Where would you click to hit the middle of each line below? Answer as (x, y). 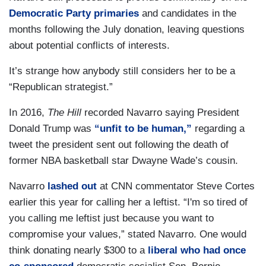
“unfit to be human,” (143, 129)
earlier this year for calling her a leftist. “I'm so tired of (128, 202)
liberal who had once (195, 251)
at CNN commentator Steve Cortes (176, 186)
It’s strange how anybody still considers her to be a (122, 71)
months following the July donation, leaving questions (127, 30)
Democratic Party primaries (74, 14)
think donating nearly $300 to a (77, 251)
